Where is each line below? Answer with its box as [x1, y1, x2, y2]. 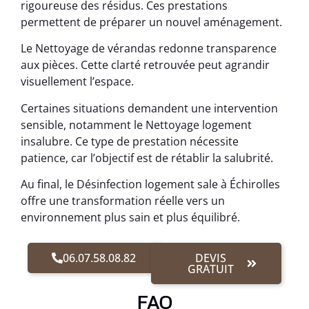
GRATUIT [188, 261, 235, 277]
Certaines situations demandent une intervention [21, 100, 278, 116]
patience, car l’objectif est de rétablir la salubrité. [21, 150, 273, 166]
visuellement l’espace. [21, 74, 134, 90]
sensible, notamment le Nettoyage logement [21, 117, 252, 132]
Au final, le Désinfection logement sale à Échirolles [21, 177, 280, 192]
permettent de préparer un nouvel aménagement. [21, 14, 282, 30]
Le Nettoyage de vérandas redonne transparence [21, 41, 277, 57]
